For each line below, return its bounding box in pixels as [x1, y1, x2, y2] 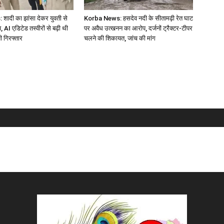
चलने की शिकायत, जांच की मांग [84, 34, 155, 42]
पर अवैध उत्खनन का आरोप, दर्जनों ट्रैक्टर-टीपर [84, 24, 192, 32]
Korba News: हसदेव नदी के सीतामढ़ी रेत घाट [84, 14, 193, 22]
